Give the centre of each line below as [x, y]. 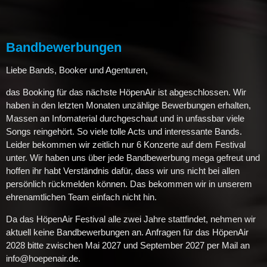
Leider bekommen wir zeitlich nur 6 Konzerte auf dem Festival [126, 144]
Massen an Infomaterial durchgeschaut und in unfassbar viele [125, 118]
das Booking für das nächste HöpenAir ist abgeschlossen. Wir [126, 92]
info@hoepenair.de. [43, 258]
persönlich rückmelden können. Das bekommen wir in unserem [129, 184]
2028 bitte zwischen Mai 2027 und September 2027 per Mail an [128, 245]
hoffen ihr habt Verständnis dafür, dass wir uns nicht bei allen [123, 170]
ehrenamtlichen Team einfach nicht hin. [81, 197]
